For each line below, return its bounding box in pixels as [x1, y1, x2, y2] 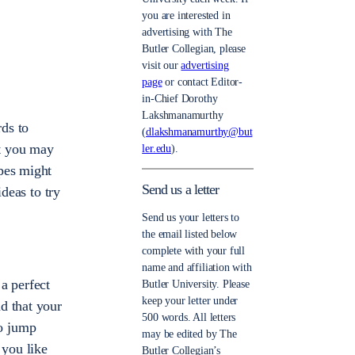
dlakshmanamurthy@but [146, 126, 253, 139]
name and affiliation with [142, 261, 252, 274]
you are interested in [142, 10, 231, 22]
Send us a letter [142, 181, 219, 198]
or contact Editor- [162, 76, 243, 89]
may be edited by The [142, 328, 237, 341]
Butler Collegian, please [142, 43, 246, 55]
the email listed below [142, 228, 238, 241]
